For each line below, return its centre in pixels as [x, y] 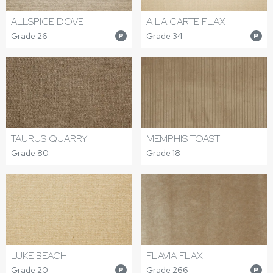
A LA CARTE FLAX [186, 21]
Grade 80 [30, 153]
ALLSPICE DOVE [47, 21]
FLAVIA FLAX [175, 255]
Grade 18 [163, 153]
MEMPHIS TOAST [183, 138]
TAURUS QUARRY [49, 138]
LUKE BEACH [39, 255]
